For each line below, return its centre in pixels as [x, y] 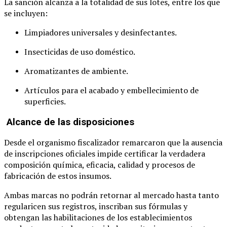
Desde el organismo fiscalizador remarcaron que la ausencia [113, 143]
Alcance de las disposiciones [69, 122]
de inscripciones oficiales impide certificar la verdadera [105, 154]
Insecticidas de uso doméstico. [80, 51]
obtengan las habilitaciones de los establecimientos [98, 218]
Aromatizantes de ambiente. [76, 71]
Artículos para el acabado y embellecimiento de [111, 90]
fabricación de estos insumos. [58, 176]
